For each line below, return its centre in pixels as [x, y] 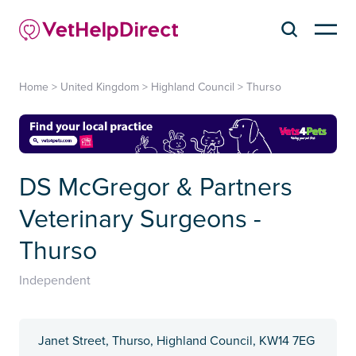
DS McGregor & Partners [156, 188]
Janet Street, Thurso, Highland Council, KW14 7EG [176, 341]
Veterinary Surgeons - [140, 220]
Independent [55, 281]
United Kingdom [100, 87]
